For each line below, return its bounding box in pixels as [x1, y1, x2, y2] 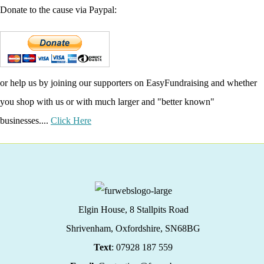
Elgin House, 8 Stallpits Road [78, 204, 189, 214]
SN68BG [165, 223, 200, 233]
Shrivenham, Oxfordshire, [66, 223, 165, 233]
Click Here [51, 115, 91, 126]
